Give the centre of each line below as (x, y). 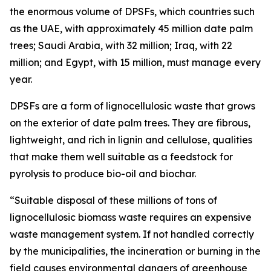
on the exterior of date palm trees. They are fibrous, (130, 123)
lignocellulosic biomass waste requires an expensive (131, 217)
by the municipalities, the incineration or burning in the (135, 251)
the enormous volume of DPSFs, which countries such (132, 12)
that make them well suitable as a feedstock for (121, 157)
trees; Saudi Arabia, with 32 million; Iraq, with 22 (121, 46)
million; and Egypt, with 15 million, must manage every (135, 63)
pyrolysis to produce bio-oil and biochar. (103, 174)
